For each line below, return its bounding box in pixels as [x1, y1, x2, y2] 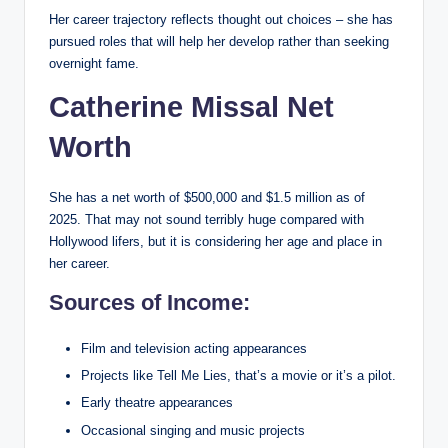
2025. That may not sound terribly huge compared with [49, 212, 364, 228]
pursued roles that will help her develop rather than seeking [49, 34, 389, 50]
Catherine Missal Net [49, 91, 334, 124]
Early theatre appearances [81, 395, 233, 411]
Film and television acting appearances [81, 341, 307, 357]
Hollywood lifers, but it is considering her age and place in [49, 234, 382, 250]
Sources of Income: [49, 290, 250, 316]
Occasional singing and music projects [81, 422, 305, 438]
